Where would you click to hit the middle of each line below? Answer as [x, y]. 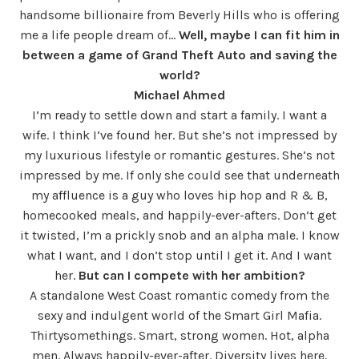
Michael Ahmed [179, 95]
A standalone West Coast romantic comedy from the [179, 295]
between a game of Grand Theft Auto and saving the [179, 54]
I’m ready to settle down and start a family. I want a [179, 115]
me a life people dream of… [99, 34]
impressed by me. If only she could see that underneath [179, 175]
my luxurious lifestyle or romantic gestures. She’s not [179, 155]
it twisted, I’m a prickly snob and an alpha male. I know [179, 235]
